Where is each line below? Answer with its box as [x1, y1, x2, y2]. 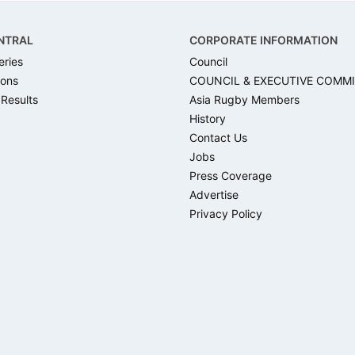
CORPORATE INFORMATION [189, 32, 338, 47]
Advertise [189, 187, 239, 201]
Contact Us [189, 130, 247, 144]
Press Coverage [189, 168, 272, 182]
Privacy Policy [189, 206, 262, 220]
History [189, 111, 226, 125]
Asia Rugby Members [189, 92, 300, 106]
